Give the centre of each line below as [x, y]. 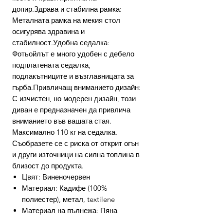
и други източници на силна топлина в [76, 155]
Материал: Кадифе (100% [64, 188]
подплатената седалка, [51, 65]
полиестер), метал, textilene [68, 200]
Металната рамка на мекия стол [66, 20]
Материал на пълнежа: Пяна [70, 211]
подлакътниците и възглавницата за [73, 76]
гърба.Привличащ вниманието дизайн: [76, 88]
